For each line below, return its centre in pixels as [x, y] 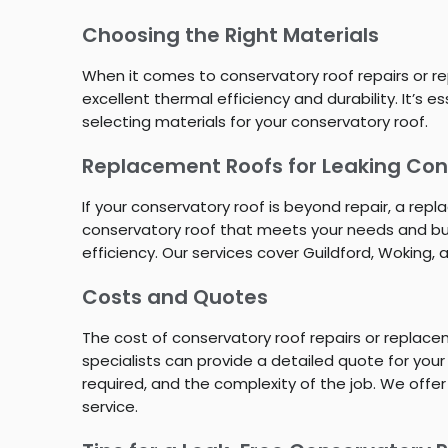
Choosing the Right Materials [230, 34]
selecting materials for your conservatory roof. [255, 121]
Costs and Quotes [175, 296]
